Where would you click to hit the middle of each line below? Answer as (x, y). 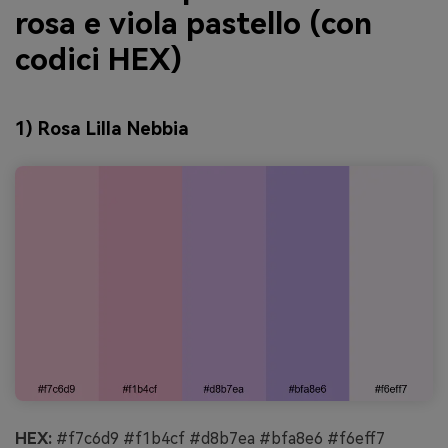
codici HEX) (98, 60)
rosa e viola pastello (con (193, 24)
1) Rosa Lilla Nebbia (102, 128)
